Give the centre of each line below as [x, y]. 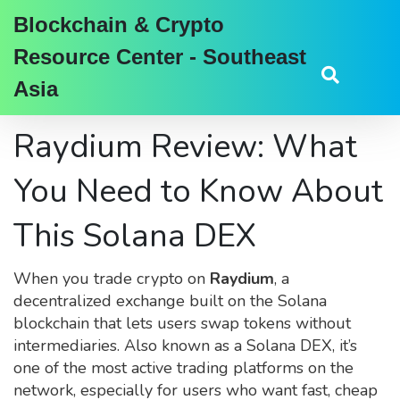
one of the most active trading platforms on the [183, 368]
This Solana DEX [135, 236]
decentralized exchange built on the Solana [170, 301]
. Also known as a [182, 346]
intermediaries [65, 346]
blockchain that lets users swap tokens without [182, 323]
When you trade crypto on [112, 279]
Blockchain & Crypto [119, 25]
